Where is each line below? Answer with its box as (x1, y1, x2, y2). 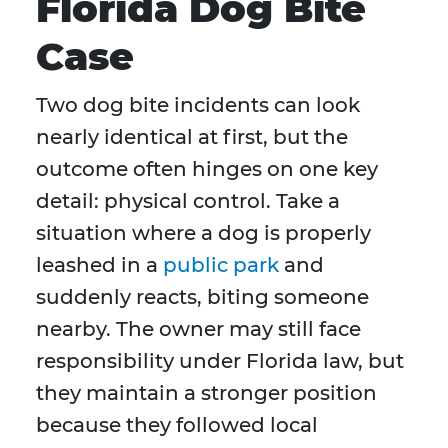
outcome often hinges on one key (36, 157, 378, 182)
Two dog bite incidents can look (36, 93, 360, 118)
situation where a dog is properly (36, 221, 371, 246)
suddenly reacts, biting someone (36, 285, 369, 310)
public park (163, 253, 279, 278)
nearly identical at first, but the (36, 125, 348, 150)
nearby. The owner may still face (36, 317, 361, 342)
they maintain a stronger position (36, 381, 377, 406)
